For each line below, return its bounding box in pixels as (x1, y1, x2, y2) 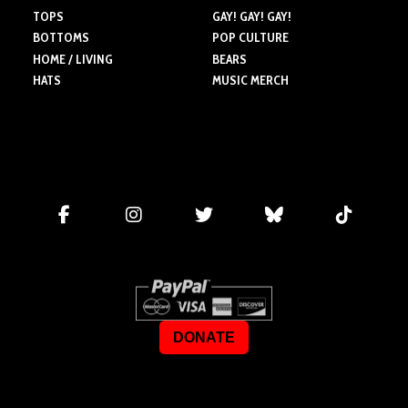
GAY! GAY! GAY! (212, 8, 291, 25)
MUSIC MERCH (212, 72, 289, 89)
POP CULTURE (212, 29, 289, 46)
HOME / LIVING (32, 50, 113, 67)
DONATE (173, 329, 235, 345)
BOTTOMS (32, 29, 89, 46)
